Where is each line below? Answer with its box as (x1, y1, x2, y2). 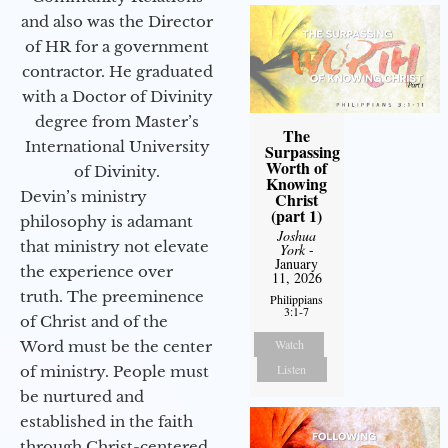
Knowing (266, 171, 328, 195)
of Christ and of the (20, 312, 168, 332)
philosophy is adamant (20, 212, 193, 232)
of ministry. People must (20, 362, 209, 382)
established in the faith (20, 412, 193, 432)
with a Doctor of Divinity (21, 87, 213, 107)
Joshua (277, 225, 317, 245)
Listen (277, 360, 307, 377)
